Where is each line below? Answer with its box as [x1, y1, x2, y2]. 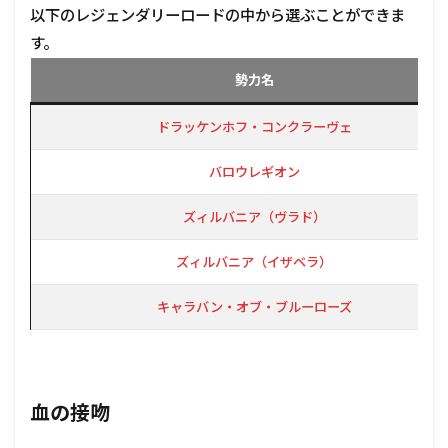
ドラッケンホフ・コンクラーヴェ [156, 119, 352, 135]
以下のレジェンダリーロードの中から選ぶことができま [30, 6, 405, 24]
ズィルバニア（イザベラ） [176, 254, 332, 270]
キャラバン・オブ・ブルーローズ [156, 299, 352, 315]
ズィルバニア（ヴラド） [182, 209, 326, 225]
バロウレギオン [208, 164, 300, 180]
